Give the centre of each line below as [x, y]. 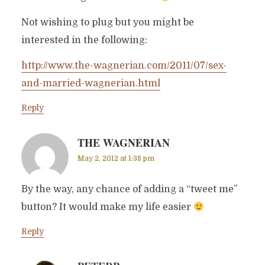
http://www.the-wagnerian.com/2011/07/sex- [124, 66]
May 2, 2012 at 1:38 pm [116, 159]
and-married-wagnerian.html [91, 83]
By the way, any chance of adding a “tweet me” [129, 189]
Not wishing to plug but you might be [107, 22]
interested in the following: [84, 40]
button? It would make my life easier [107, 207]
